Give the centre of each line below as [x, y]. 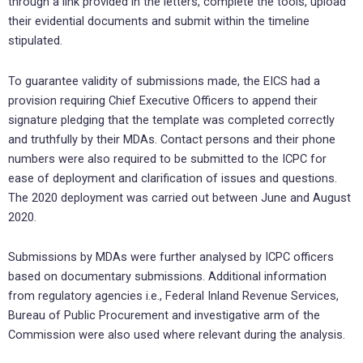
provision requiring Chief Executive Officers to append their [163, 100]
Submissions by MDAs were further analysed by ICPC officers [171, 257]
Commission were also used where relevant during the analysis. [178, 335]
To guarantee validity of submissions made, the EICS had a [164, 81]
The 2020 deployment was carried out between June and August [179, 197]
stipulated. [37, 41]
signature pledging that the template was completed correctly [171, 120]
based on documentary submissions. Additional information [167, 277]
